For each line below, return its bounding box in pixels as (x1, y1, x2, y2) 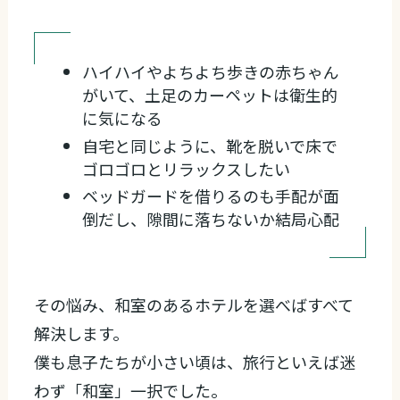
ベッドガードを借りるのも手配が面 (82, 184, 340, 208)
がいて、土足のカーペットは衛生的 (82, 83, 338, 107)
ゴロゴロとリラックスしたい (82, 156, 291, 180)
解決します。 (34, 321, 129, 346)
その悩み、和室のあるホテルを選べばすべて (34, 293, 354, 317)
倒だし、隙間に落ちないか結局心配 (82, 207, 340, 231)
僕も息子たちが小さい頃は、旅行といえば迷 (34, 350, 356, 374)
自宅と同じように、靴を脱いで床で (82, 133, 338, 157)
